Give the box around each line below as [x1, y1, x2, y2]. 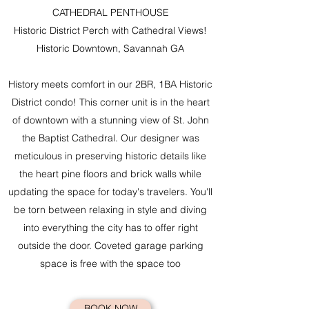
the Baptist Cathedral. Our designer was [21, 132, 199, 144]
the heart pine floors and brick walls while [19, 168, 201, 180]
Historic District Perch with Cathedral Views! [14, 24, 207, 37]
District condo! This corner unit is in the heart [11, 96, 210, 108]
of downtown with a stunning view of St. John [12, 114, 209, 126]
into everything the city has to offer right [23, 221, 198, 234]
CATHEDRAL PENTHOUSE [52, 6, 169, 19]
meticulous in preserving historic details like [14, 150, 206, 162]
